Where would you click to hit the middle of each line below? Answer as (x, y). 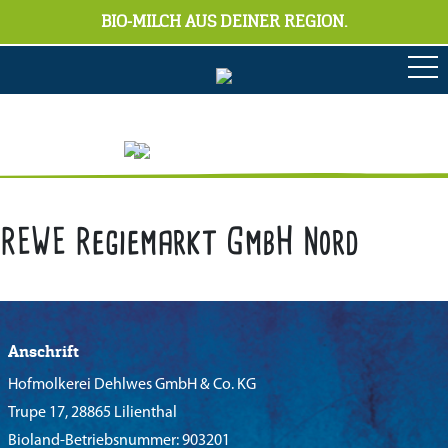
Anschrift (43, 351)
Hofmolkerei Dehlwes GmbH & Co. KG (132, 385)
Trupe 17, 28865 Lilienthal (92, 413)
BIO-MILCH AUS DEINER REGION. (224, 21)
